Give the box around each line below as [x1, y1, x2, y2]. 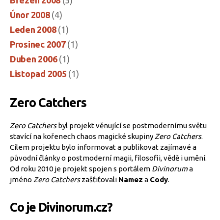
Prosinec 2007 [10, 39, 66, 49]
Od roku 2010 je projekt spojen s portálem [10, 164, 152, 173]
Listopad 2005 [10, 68, 67, 79]
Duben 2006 [10, 54, 57, 64]
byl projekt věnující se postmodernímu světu [56, 121, 207, 130]
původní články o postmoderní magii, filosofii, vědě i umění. [10, 153, 207, 162]
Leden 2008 [10, 24, 56, 34]
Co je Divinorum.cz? [10, 200, 113, 214]
